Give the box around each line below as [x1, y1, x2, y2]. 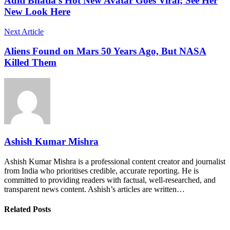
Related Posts [4, 204, 51, 214]
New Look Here [4, 6, 70, 17]
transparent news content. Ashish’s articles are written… [4, 184, 185, 194]
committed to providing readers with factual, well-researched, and [4, 175, 216, 184]
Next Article [4, 27, 44, 36]
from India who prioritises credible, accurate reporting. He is [4, 166, 199, 175]
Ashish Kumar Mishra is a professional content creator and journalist [4, 157, 225, 166]
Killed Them [4, 57, 56, 68]
